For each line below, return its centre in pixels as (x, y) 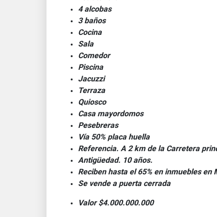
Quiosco (92, 102)
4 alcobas (95, 9)
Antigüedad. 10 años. (115, 160)
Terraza (92, 90)
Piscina (91, 67)
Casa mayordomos (111, 114)
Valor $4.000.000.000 (116, 203)
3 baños (92, 21)
